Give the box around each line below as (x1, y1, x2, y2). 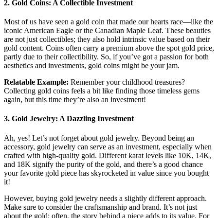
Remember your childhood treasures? (69, 78, 185, 87)
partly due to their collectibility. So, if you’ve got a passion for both (4, 53, 209, 61)
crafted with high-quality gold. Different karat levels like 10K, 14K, (4, 151, 211, 160)
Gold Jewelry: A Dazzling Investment (12, 114, 134, 123)
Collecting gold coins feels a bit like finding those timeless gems (4, 87, 200, 95)
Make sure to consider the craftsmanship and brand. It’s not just (4, 202, 197, 211)
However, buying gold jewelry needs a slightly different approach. (4, 194, 207, 202)
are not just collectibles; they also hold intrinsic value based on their (4, 35, 210, 44)
